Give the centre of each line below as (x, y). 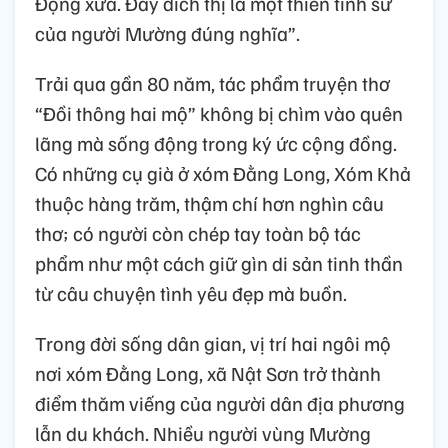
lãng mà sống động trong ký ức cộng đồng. (216, 142)
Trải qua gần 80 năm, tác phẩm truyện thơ (212, 82)
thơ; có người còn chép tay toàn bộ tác (198, 232)
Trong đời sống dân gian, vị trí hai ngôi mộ (213, 342)
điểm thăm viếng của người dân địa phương (220, 402)
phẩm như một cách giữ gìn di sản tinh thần (219, 262)
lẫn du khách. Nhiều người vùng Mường (203, 432)
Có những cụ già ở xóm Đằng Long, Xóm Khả (223, 172)
